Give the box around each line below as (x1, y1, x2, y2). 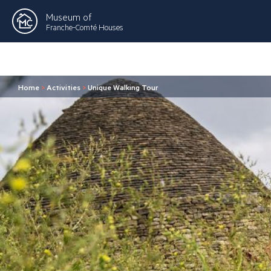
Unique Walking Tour (88, 82, 158, 92)
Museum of (46, 10, 91, 23)
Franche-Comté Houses (46, 21, 123, 33)
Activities (47, 82, 80, 92)
